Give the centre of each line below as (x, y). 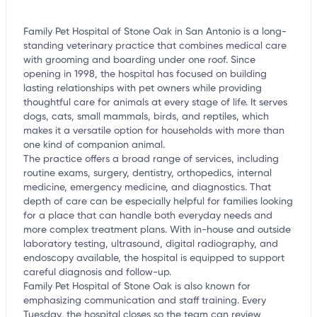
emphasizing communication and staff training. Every (145, 301)
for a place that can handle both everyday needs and (148, 216)
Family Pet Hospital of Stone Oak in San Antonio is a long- (155, 32)
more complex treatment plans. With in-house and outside (157, 230)
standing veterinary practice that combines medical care (155, 46)
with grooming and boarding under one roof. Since (139, 60)
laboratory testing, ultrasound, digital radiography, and (151, 244)
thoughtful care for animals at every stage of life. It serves (155, 103)
